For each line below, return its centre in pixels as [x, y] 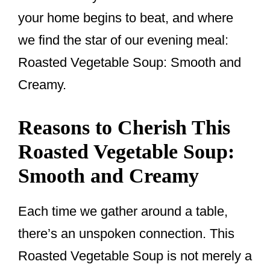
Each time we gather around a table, [123, 212]
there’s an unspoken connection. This [126, 234]
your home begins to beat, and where [126, 18]
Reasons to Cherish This [124, 128]
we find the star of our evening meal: [123, 40]
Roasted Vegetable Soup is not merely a [135, 256]
